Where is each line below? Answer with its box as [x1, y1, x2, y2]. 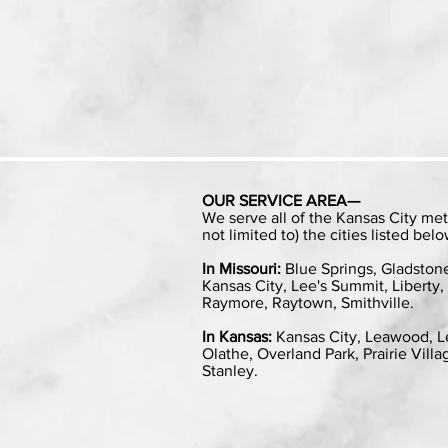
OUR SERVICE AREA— [202, 192, 360, 209]
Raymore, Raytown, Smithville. [202, 294, 414, 311]
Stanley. [202, 362, 258, 379]
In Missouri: [202, 260, 281, 277]
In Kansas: [202, 328, 272, 345]
